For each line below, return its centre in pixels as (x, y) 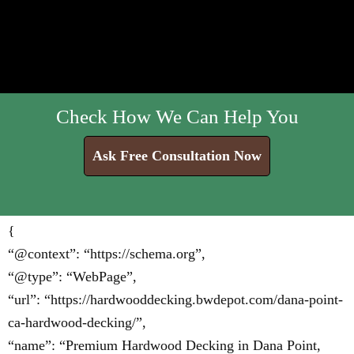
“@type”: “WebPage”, (72, 277)
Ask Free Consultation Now (177, 156)
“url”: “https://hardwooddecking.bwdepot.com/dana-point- (175, 299)
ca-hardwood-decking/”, (77, 322)
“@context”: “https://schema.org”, (107, 254)
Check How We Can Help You (177, 117)
